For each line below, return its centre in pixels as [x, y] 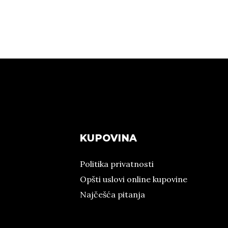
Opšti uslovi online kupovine [134, 179]
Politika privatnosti [117, 164]
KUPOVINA [109, 138]
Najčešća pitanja [112, 194]
